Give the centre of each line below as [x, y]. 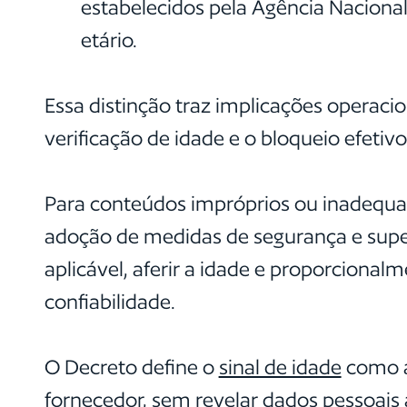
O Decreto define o [131, 367]
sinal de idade [280, 367]
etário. [109, 40]
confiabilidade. [109, 301]
